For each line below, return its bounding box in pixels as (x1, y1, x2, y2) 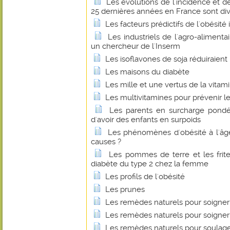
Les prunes (105, 185, 145, 194)
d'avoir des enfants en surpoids (91, 115, 201, 124)
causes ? (91, 137, 121, 146)
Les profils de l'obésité (105, 172, 185, 181)
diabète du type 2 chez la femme (91, 159, 208, 168)
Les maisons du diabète (105, 67, 189, 76)
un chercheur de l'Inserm (91, 42, 180, 51)
